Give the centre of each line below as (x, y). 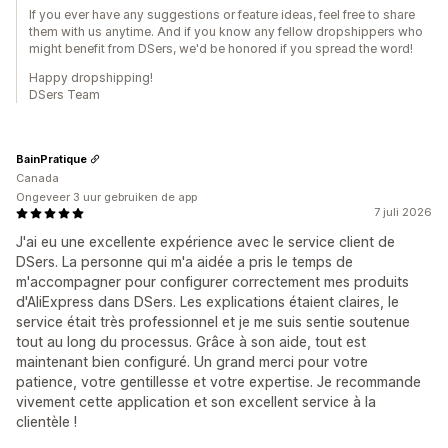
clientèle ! (46, 421)
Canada (37, 178)
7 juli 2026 (403, 212)
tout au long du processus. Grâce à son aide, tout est (191, 341)
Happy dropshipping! (91, 77)
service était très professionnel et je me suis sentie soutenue (213, 321)
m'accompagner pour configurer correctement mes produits (212, 281)
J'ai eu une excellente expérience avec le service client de (205, 241)
